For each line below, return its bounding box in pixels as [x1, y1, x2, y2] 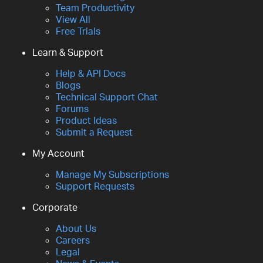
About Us [56, 222, 96, 235]
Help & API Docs [56, 68, 126, 80]
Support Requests [56, 180, 134, 193]
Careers [56, 234, 90, 247]
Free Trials [56, 25, 100, 38]
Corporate [32, 201, 77, 214]
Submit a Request [56, 126, 133, 139]
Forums [56, 103, 89, 115]
